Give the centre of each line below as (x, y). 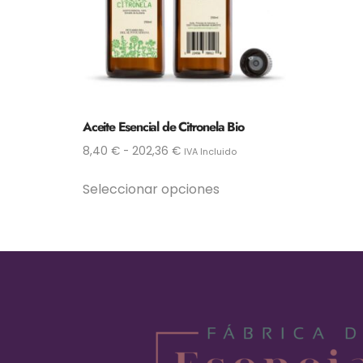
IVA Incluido (210, 152)
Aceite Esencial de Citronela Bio (163, 127)
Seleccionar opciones (151, 190)
